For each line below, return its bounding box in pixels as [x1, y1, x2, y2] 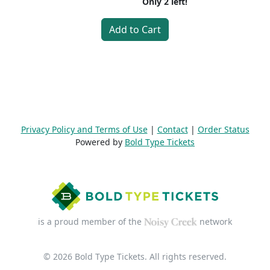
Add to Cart [109, 23, 161, 36]
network [197, 216, 233, 227]
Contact [157, 124, 188, 135]
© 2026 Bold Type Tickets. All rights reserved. [43, 251, 227, 262]
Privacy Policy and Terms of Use [20, 124, 148, 135]
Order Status [197, 124, 250, 135]
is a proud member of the [37, 216, 144, 227]
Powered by [75, 136, 125, 148]
